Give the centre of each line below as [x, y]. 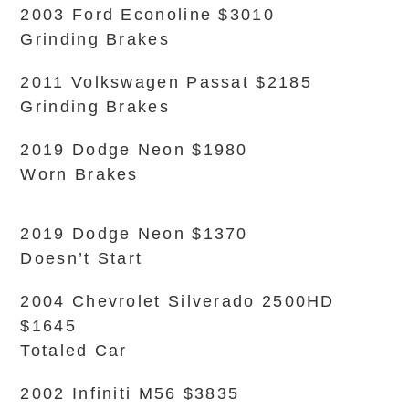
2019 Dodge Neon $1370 [134, 234]
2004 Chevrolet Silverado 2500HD [178, 301]
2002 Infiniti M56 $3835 [130, 393]
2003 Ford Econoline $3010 [147, 15]
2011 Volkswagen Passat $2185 [166, 82]
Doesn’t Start [82, 258]
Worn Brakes [79, 174]
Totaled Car [74, 351]
